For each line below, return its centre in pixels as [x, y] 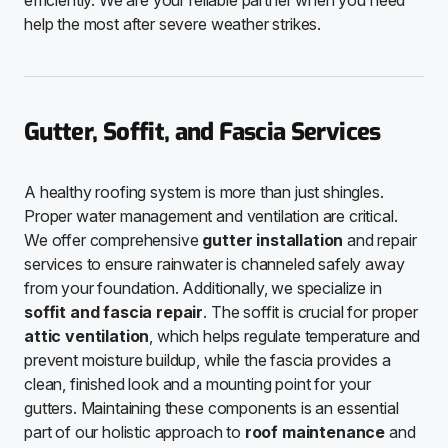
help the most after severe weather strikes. [173, 24]
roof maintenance [315, 432]
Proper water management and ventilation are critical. [211, 216]
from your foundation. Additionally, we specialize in [203, 288]
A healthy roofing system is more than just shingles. [204, 192]
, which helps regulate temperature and [285, 336]
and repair [380, 240]
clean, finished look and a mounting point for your [197, 384]
